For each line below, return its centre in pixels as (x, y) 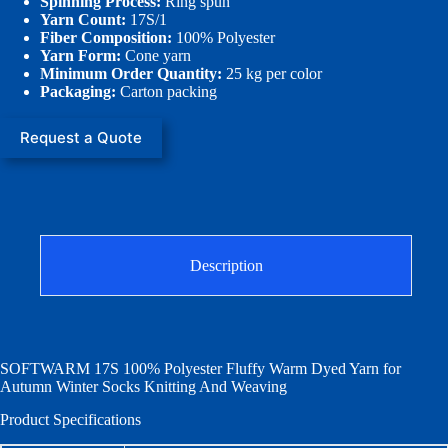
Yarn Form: (80, 55)
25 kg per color (272, 73)
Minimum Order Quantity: (131, 73)
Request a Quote (81, 138)
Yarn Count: (83, 19)
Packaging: (78, 91)
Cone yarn (156, 55)
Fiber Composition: (106, 37)
